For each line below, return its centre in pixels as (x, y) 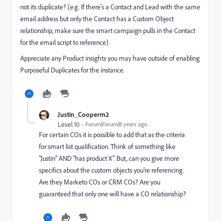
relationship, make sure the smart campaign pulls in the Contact (108, 31)
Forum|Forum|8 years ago (116, 124)
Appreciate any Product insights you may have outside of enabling (110, 58)
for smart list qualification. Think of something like (107, 147)
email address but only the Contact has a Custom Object (97, 19)
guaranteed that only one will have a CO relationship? (112, 194)
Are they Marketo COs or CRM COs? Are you (100, 182)
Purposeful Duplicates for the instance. (72, 70)
